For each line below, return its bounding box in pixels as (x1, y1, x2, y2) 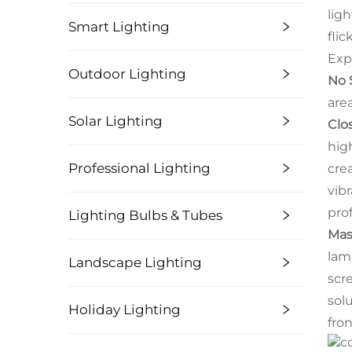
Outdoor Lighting (68, 65, 186, 82)
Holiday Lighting (68, 301, 181, 317)
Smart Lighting (68, 18, 170, 35)
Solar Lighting (68, 112, 163, 129)
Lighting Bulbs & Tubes (68, 207, 222, 223)
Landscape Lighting (68, 254, 202, 270)
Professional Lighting (68, 159, 211, 176)
